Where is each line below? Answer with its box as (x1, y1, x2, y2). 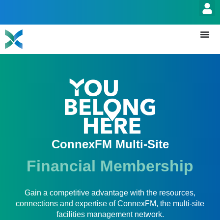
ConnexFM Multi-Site (51, 137, 169, 151)
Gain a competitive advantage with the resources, (25, 189, 195, 197)
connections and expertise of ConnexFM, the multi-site (16, 199, 204, 208)
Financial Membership (27, 157, 193, 175)
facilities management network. (56, 210, 164, 219)
